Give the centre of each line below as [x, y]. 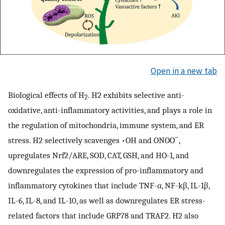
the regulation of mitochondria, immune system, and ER [106, 125]
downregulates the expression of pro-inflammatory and [106, 170]
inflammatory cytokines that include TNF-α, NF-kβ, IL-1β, [109, 185]
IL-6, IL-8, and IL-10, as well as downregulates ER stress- [107, 200]
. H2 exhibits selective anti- [136, 95]
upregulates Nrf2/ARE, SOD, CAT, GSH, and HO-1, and [98, 155]
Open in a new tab [184, 71]
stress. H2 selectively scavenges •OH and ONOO [91, 140]
